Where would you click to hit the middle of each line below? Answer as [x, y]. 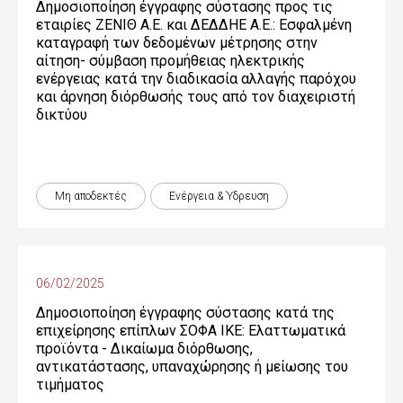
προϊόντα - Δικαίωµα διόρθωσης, [144, 349]
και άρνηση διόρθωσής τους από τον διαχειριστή [196, 97]
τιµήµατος [70, 385]
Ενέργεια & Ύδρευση [219, 196]
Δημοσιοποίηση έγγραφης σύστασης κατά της [185, 313]
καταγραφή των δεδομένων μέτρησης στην [177, 43]
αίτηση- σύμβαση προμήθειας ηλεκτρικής [170, 61]
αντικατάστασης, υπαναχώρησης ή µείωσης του [192, 367]
